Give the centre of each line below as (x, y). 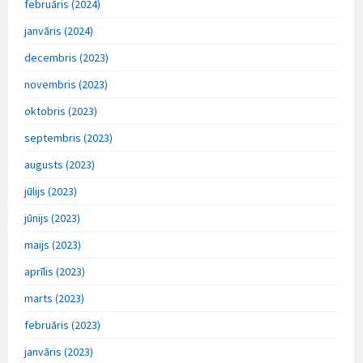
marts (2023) (54, 298)
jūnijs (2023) (52, 218)
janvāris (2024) (59, 30)
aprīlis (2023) (55, 271)
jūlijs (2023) (51, 191)
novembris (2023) (66, 84)
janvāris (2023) (59, 351)
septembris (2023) (68, 137)
